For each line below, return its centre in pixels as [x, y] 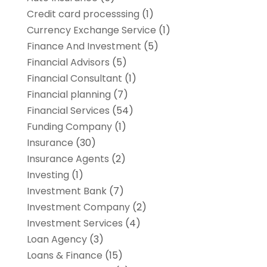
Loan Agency [57, 240]
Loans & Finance [64, 256]
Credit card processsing [83, 14]
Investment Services [74, 223]
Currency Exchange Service [91, 30]
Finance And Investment [84, 46]
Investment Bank [66, 191]
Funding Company [69, 127]
